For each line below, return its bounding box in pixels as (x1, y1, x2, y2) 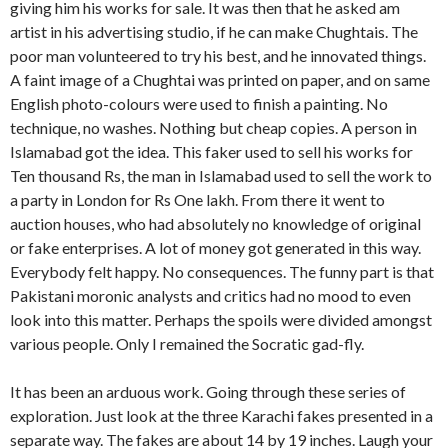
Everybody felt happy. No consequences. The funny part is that (10, 262, 434, 282)
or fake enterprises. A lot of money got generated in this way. (10, 238, 421, 258)
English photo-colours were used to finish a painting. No (10, 94, 388, 114)
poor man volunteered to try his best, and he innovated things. (10, 46, 426, 66)
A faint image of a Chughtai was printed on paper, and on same (10, 70, 430, 90)
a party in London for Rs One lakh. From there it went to (10, 190, 385, 210)
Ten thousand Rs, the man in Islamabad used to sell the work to (10, 166, 432, 186)
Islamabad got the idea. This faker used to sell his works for (10, 142, 413, 162)
